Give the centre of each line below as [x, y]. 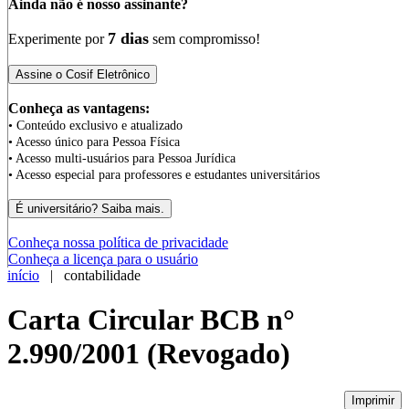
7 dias [128, 38]
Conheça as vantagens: [79, 108]
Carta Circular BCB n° [151, 320]
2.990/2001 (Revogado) [149, 354]
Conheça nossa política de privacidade [118, 242]
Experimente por [58, 39]
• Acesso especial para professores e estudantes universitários [164, 175]
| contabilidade [90, 275]
